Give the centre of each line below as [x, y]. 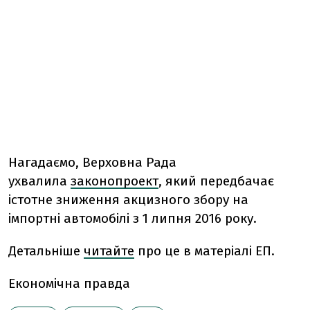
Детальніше [46, 251]
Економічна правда [69, 283]
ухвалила [39, 181]
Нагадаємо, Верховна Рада [92, 162]
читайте [109, 251]
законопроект [115, 181]
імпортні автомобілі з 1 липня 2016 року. [133, 218]
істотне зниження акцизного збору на [128, 200]
